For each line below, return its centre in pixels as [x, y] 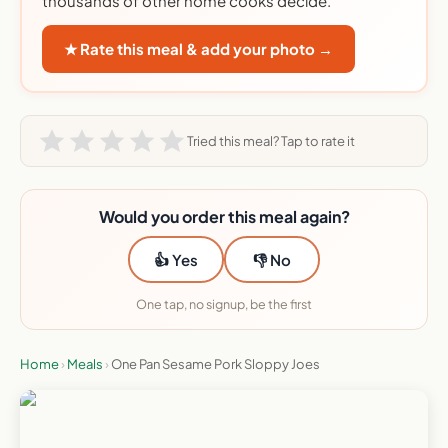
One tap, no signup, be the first [224, 304]
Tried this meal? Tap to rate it [271, 140]
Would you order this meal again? [224, 217]
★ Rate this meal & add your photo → [198, 49]
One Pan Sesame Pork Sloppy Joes [215, 364]
